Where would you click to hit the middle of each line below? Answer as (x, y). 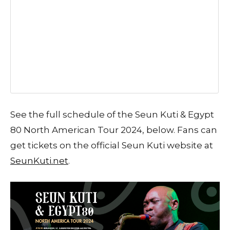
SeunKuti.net (39, 160)
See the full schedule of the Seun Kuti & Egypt (112, 114)
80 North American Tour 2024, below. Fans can (114, 130)
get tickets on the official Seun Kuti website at (112, 145)
